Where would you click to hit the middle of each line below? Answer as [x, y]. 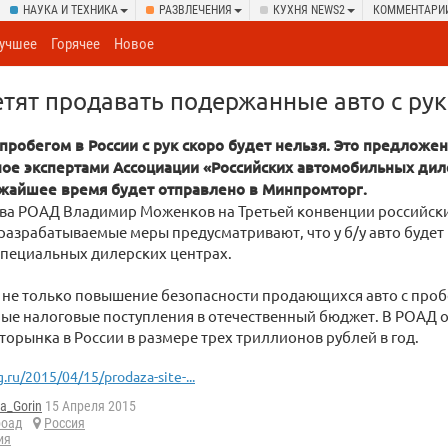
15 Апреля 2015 [89, 406]
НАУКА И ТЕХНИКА [70, 10]
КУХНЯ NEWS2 [309, 10]
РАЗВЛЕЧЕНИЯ [195, 10]
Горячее [76, 44]
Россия [64, 423]
